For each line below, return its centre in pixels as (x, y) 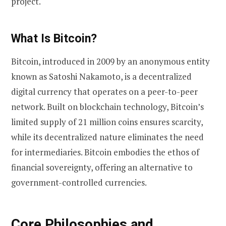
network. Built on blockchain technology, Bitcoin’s (107, 107)
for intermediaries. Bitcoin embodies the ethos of (105, 152)
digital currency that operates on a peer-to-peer (104, 92)
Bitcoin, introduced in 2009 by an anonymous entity (110, 62)
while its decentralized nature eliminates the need (107, 137)
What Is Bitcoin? (54, 38)
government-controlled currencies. (79, 183)
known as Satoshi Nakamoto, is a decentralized (101, 77)
